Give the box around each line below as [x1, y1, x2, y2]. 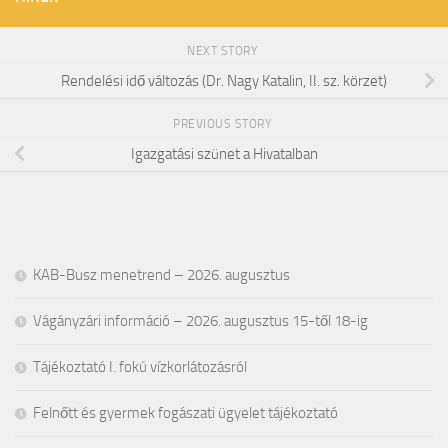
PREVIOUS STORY [173, 116, 275, 131]
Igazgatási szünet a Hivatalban [130, 144, 318, 163]
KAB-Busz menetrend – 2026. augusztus [33, 265, 290, 284]
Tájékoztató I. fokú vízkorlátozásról [33, 357, 247, 376]
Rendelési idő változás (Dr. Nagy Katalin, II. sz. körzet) [61, 71, 387, 90]
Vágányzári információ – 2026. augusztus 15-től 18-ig [33, 311, 368, 330]
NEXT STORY [187, 43, 261, 58]
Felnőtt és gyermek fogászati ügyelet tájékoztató [33, 403, 338, 422]
